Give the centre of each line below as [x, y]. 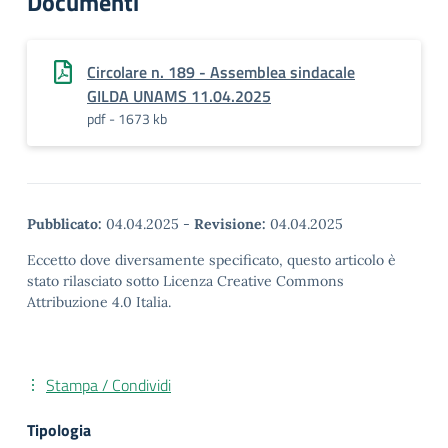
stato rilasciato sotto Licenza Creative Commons [185, 281]
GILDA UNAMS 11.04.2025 [179, 96]
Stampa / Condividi [108, 385]
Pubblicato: [64, 224]
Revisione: [230, 224]
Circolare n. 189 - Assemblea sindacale [221, 72]
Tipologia [59, 430]
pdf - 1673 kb [127, 118]
